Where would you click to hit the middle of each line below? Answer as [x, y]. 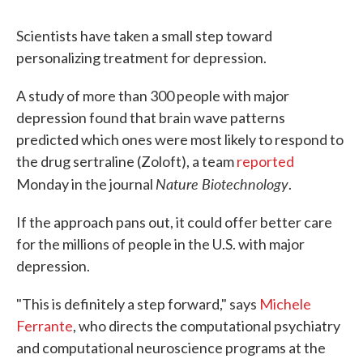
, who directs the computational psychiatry [207, 326]
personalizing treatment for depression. [141, 58]
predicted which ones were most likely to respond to [180, 140]
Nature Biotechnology [222, 184]
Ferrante [45, 326]
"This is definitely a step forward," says [138, 304]
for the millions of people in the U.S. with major [160, 244]
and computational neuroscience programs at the [171, 348]
